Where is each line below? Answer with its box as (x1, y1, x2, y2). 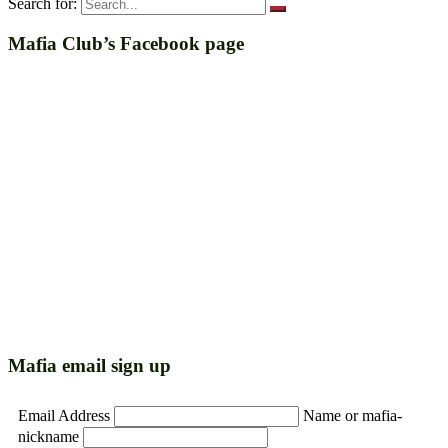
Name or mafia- (303, 406, 402, 424)
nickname (18, 427, 83, 445)
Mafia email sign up (8, 354, 171, 376)
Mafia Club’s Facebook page (8, 33, 244, 55)
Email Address (18, 406, 114, 424)
